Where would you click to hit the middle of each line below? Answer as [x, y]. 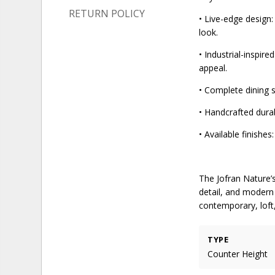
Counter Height [238, 254]
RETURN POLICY [107, 13]
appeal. [213, 68]
